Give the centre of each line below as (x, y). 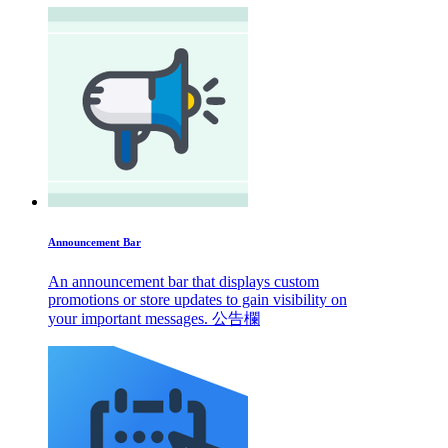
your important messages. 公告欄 (236, 318)
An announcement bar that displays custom (183, 281)
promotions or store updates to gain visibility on (197, 299)
